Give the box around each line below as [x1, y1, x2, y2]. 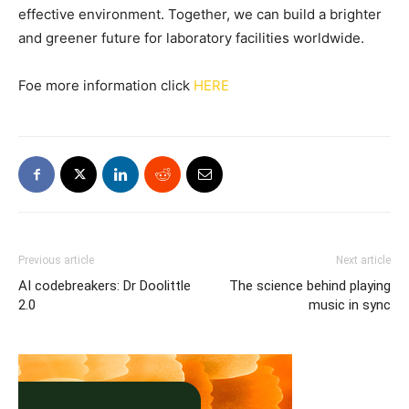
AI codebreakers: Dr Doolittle [18, 277, 191, 294]
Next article [336, 253, 391, 267]
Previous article [18, 253, 94, 267]
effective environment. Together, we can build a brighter [18, 5, 382, 23]
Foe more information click [18, 76, 194, 94]
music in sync [309, 296, 391, 313]
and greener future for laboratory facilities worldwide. [18, 28, 364, 47]
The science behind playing [229, 277, 391, 294]
